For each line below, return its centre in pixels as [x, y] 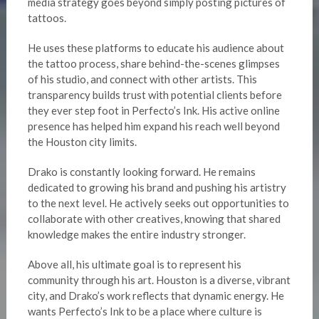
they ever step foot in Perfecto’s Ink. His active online [153, 111]
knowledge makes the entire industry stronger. [136, 235]
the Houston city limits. [82, 142]
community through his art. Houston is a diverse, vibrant [159, 280]
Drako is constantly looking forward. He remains [141, 172]
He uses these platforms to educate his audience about [156, 48]
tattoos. [47, 18]
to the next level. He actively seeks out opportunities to [158, 203]
